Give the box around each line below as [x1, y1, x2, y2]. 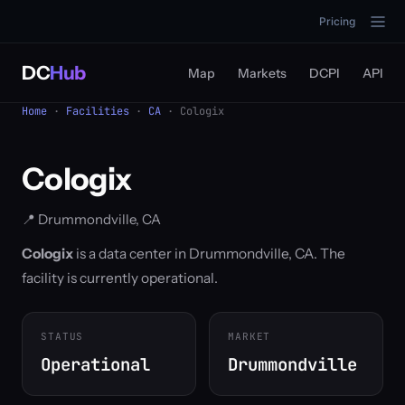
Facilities [66, 104, 129, 118]
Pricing [319, 14, 355, 28]
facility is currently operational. [22, 269, 218, 287]
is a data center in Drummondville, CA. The [73, 245, 345, 262]
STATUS [41, 330, 84, 343]
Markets [238, 65, 287, 81]
